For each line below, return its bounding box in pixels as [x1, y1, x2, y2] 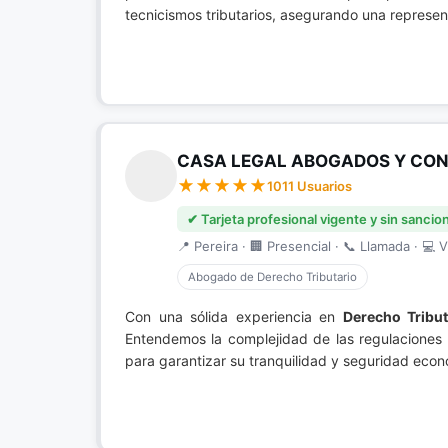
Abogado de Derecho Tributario [188, 270, 357, 284]
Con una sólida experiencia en [125, 308, 343, 325]
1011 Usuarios [267, 178, 352, 194]
